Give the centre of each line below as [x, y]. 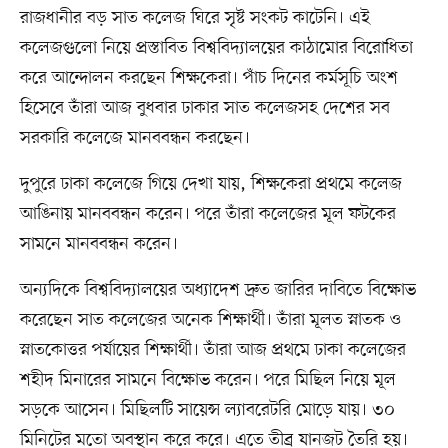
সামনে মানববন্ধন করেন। [98, 243]
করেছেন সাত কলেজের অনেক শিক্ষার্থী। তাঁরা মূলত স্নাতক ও [210, 319]
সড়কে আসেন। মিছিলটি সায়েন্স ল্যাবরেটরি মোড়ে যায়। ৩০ [207, 409]
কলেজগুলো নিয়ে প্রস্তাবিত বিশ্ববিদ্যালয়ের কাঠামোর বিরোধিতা [216, 47]
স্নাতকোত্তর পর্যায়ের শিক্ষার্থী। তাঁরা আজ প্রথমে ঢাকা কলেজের [212, 349]
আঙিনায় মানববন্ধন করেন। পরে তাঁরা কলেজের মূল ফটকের [207, 213]
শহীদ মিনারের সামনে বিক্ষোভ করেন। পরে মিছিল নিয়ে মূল [207, 379]
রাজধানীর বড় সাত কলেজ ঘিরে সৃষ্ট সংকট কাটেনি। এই [194, 17]
